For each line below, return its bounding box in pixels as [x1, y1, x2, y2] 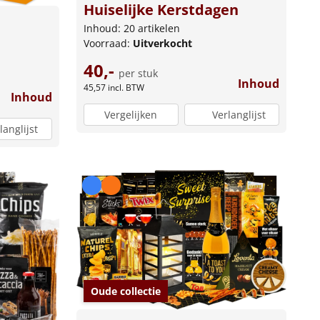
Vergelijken [104, 108, 158, 122]
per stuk [118, 66, 158, 80]
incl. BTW [107, 81, 144, 94]
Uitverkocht [132, 36, 192, 50]
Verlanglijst [211, 108, 266, 122]
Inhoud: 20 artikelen [83, 21, 180, 35]
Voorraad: [83, 36, 133, 50]
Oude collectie [90, 284, 161, 298]
